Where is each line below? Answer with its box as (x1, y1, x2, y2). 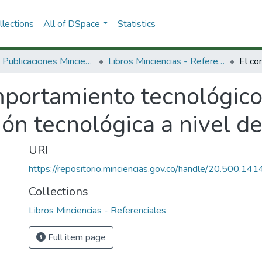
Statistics (117, 17, 156, 30)
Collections (29, 184, 88, 199)
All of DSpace (43, 17, 100, 30)
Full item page (46, 231, 106, 244)
